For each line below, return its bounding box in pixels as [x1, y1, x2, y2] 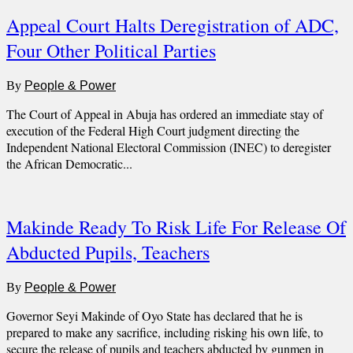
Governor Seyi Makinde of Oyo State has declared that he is [6, 307, 303, 324]
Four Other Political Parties [6, 38, 216, 64]
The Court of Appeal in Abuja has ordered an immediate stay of [6, 106, 323, 123]
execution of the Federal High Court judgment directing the [6, 122, 299, 139]
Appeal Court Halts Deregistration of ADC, [6, 13, 339, 39]
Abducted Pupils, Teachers [6, 239, 210, 265]
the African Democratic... [6, 155, 132, 173]
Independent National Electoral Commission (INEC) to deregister [6, 139, 331, 156]
